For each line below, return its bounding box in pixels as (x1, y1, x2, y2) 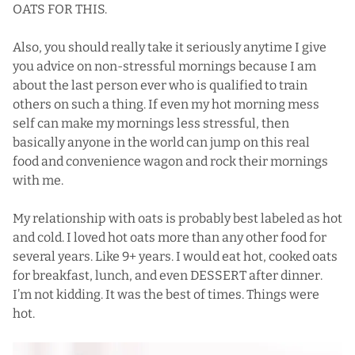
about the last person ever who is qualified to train (13, 77, 307, 93)
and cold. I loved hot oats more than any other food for (13, 229, 326, 245)
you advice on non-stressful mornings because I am (13, 58, 316, 74)
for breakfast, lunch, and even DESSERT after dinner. (13, 267, 323, 283)
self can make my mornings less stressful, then (13, 115, 289, 131)
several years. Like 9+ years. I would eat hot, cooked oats (13, 248, 338, 264)
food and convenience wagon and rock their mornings (13, 153, 328, 169)
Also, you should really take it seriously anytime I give (13, 39, 326, 55)
